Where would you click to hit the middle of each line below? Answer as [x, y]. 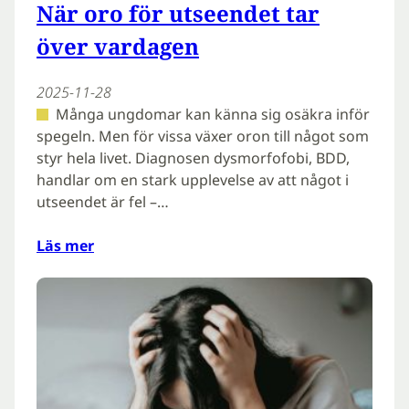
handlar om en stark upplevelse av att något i [193, 180]
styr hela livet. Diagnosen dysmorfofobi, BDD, [193, 158]
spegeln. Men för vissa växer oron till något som [203, 136]
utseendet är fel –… [103, 202]
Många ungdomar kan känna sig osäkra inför [212, 115]
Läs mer [65, 246]
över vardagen [118, 47]
